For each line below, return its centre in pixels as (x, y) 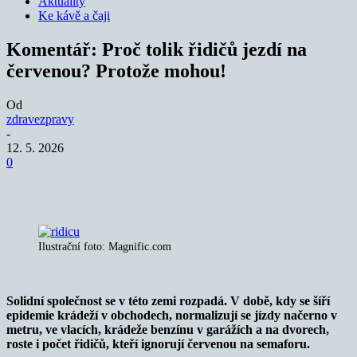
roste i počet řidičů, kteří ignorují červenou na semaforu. (158, 343)
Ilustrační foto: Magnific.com (105, 246)
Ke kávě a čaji (74, 16)
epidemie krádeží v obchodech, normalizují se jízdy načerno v (172, 315)
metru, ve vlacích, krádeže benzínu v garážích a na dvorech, (168, 329)
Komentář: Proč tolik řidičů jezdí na (157, 49)
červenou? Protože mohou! (116, 71)
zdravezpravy (40, 119)
